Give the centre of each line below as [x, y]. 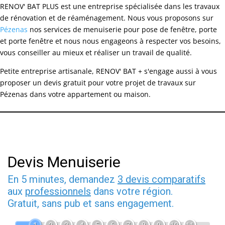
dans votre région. [132, 192]
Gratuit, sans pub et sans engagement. [91, 204]
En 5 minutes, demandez [63, 180]
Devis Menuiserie [64, 162]
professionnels [58, 192]
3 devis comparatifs [161, 180]
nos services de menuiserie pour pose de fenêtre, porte [122, 30]
